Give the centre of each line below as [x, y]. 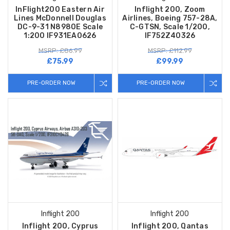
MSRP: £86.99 [60, 51]
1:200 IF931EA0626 [60, 36]
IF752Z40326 [170, 36]
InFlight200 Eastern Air [60, 10]
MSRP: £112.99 [170, 51]
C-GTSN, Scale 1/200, [170, 27]
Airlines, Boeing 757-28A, [170, 18]
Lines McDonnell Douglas [60, 18]
